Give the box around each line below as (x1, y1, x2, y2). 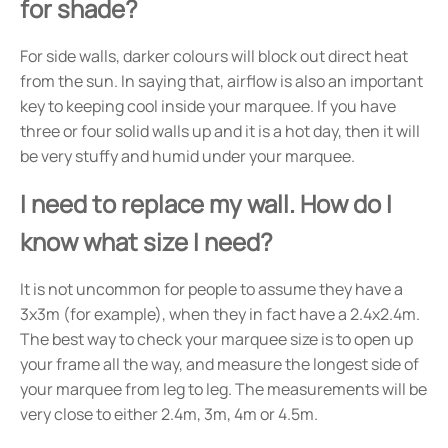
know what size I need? (20, 225, 273, 259)
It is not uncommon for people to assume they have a (20, 278, 403, 301)
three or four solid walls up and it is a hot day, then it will (20, 120, 420, 143)
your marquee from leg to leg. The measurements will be (20, 378, 427, 401)
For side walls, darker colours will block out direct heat (20, 45, 408, 68)
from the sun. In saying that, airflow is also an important (20, 70, 423, 93)
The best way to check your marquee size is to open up (20, 328, 413, 351)
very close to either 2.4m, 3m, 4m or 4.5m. (20, 403, 318, 426)
